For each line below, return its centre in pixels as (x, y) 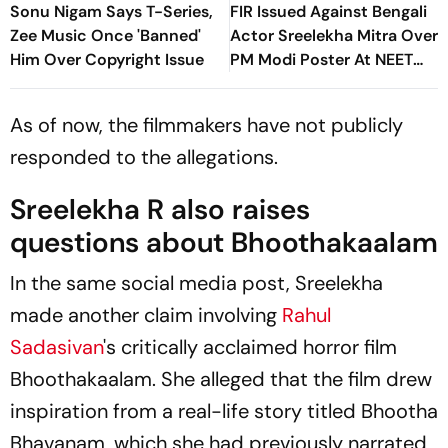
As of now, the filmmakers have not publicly (206, 125)
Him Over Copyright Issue (107, 60)
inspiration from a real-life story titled (185, 411)
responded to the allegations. (144, 157)
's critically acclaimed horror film (250, 347)
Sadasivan (56, 347)
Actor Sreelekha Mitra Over (334, 36)
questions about (120, 243)
